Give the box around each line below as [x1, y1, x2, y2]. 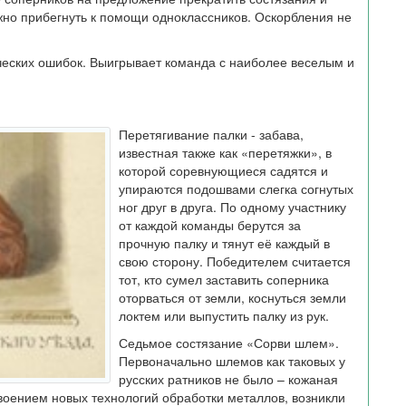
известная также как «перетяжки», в [119, 143, 332, 161]
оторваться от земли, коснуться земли [119, 288, 346, 306]
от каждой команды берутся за [119, 216, 301, 234]
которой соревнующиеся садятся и [119, 161, 328, 179]
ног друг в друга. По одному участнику [119, 198, 346, 216]
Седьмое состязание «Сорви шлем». [119, 333, 339, 352]
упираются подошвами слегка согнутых [119, 179, 353, 198]
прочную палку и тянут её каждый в [119, 234, 330, 252]
